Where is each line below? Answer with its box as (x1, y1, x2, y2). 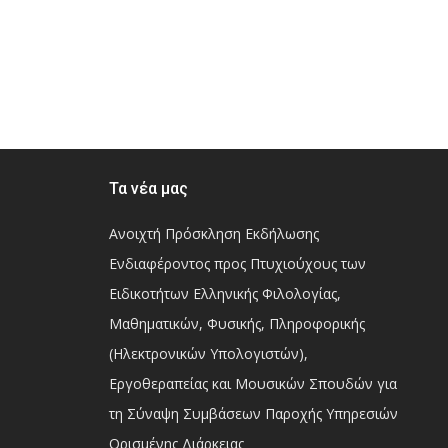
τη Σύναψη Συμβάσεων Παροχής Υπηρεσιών (108, 404, 398, 423)
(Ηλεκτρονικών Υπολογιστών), (108, 344, 308, 363)
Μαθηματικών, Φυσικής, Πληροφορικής (108, 314, 365, 333)
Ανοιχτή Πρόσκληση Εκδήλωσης (108, 224, 319, 243)
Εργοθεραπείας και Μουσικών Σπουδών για (108, 374, 397, 393)
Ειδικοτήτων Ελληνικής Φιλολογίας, (108, 284, 341, 303)
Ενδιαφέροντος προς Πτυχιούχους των (108, 254, 366, 273)
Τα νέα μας (108, 179, 188, 198)
